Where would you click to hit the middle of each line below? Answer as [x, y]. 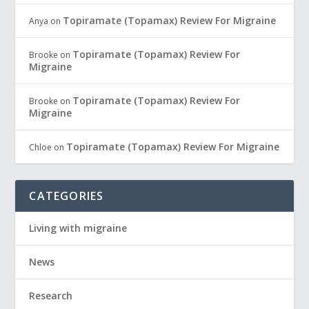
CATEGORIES [67, 196]
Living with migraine [78, 228]
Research [51, 295]
